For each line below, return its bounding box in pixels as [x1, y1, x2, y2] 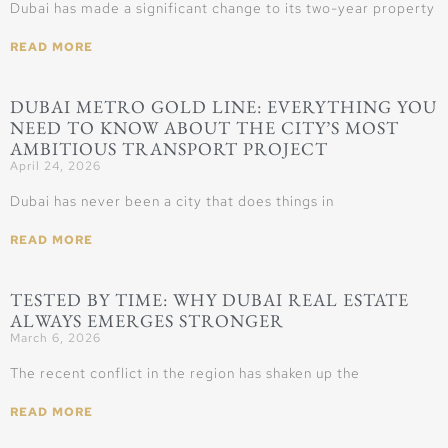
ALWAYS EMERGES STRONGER [10, 308, 284, 332]
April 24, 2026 [10, 157, 101, 174]
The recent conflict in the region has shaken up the [10, 363, 360, 382]
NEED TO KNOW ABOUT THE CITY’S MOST [10, 115, 399, 139]
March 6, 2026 [10, 329, 101, 346]
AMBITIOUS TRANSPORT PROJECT [10, 136, 328, 160]
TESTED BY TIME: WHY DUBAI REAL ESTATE [10, 287, 409, 311]
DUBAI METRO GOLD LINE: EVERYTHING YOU [10, 94, 437, 118]
